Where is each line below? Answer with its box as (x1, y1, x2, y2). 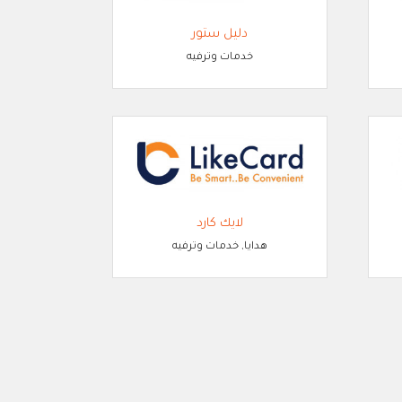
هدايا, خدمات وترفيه (171, 241, 267, 254)
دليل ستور (191, 28, 248, 42)
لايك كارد (196, 217, 243, 232)
